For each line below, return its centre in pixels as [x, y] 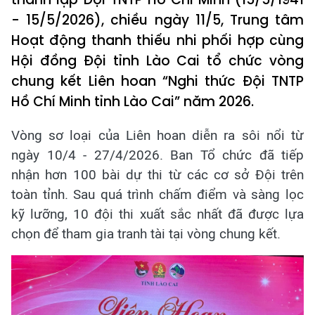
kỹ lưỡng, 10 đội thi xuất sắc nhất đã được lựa [157, 214]
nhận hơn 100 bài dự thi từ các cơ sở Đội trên [157, 175]
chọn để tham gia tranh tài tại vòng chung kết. [146, 234]
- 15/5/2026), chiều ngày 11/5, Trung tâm [157, 20]
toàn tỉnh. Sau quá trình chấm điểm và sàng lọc [157, 194]
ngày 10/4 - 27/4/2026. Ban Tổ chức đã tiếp [157, 155]
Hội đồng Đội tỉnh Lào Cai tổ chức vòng [157, 61]
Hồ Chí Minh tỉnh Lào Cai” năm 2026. [134, 102]
